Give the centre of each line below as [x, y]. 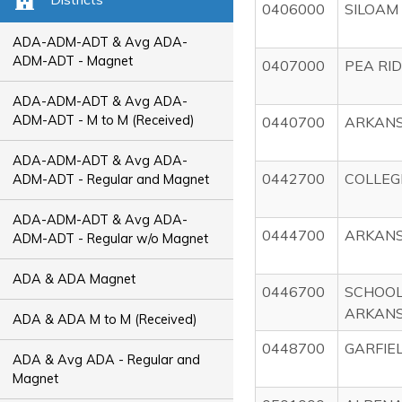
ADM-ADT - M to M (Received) [104, 120]
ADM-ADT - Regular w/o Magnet [111, 238]
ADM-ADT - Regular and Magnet [111, 179]
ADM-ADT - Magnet [73, 61]
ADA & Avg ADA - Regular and [107, 359]
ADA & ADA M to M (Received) [105, 319]
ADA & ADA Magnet [74, 279]
